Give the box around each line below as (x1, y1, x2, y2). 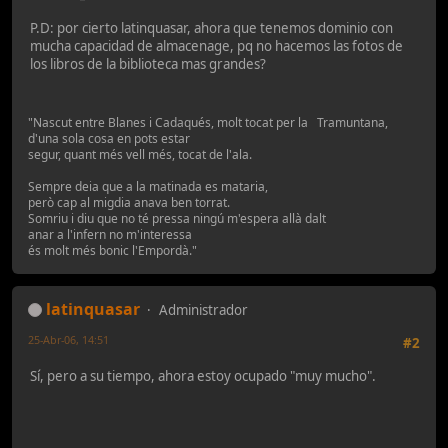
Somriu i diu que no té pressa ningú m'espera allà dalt (28, 209, 326, 227)
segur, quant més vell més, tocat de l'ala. (28, 145, 252, 163)
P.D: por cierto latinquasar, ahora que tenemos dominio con (30, 19, 393, 38)
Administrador (159, 300, 248, 319)
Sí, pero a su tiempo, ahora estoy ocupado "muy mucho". (30, 366, 376, 385)
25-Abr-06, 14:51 (28, 331, 109, 347)
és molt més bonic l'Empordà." (28, 241, 197, 259)
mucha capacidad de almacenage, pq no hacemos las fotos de (30, 37, 403, 56)
